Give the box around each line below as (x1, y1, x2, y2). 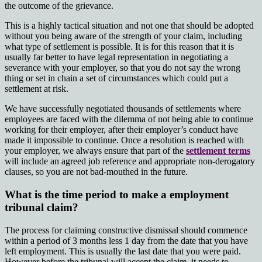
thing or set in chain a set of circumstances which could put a (5, 73, 228, 84)
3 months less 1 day (73, 235, 145, 246)
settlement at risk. (5, 84, 68, 94)
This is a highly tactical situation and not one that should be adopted (5, 20, 254, 31)
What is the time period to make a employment (5, 188, 229, 201)
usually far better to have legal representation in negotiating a (5, 52, 228, 63)
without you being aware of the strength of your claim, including (5, 31, 242, 42)
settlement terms (186, 146, 250, 156)
